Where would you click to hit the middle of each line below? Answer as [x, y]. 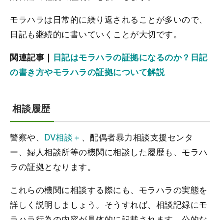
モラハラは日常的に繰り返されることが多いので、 [109, 19]
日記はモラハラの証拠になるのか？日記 [130, 57]
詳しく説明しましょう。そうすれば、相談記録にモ [109, 204]
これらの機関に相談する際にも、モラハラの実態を [109, 190]
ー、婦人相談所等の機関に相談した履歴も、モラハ [109, 152]
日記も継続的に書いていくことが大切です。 [96, 34]
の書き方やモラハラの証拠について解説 [87, 72]
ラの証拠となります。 [53, 166]
